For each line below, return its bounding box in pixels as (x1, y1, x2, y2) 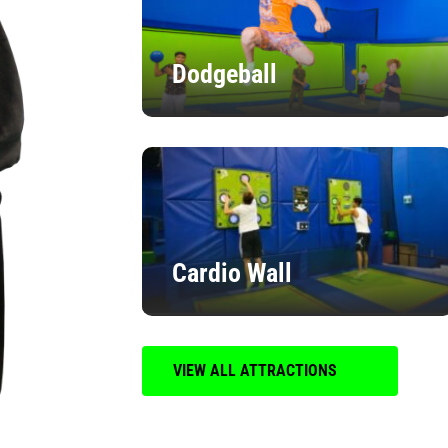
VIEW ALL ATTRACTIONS (172, 360, 337, 380)
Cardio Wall (171, 257, 292, 288)
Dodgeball (171, 58, 277, 89)
